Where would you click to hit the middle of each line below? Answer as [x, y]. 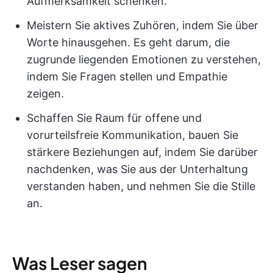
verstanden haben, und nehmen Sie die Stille [141, 186]
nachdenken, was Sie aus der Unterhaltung [137, 169]
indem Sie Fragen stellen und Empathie [127, 76]
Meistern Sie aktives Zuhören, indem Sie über [143, 25]
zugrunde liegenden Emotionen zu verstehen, [144, 59]
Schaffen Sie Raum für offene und [114, 118]
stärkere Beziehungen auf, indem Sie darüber [142, 152]
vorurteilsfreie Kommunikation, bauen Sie [133, 135]
